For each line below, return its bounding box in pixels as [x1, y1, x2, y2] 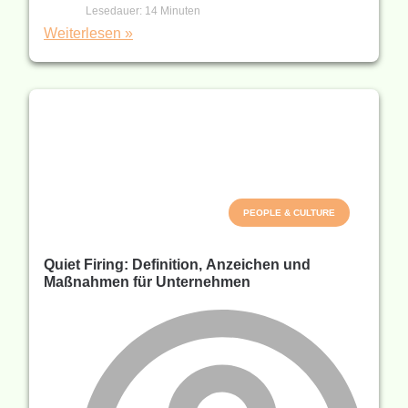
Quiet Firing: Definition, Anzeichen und [44, 256, 311, 272]
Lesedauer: [86, 5, 142, 18]
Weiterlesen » [44, 25, 133, 42]
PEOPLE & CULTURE [243, 207, 335, 218]
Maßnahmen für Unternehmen [44, 273, 253, 290]
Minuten [160, 5, 200, 18]
